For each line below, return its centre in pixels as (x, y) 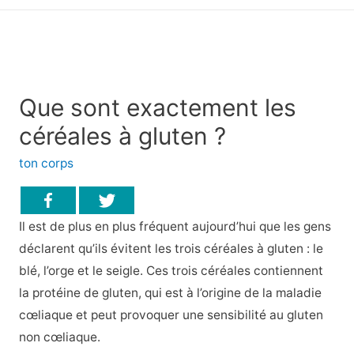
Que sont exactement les (157, 108)
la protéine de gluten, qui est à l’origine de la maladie (170, 292)
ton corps (46, 164)
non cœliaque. (59, 337)
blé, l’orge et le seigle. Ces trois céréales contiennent (171, 270)
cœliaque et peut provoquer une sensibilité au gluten (171, 314)
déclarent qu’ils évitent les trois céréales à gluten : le (171, 248)
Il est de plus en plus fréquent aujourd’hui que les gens (175, 226)
